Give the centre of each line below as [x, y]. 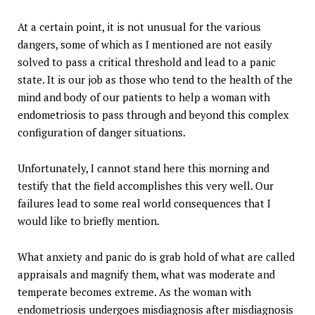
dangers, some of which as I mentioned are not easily [145, 45]
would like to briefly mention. [89, 221]
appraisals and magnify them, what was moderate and [146, 275]
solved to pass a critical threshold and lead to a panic [147, 62]
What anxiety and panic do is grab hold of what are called [156, 257]
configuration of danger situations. [102, 133]
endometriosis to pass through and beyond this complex [153, 115]
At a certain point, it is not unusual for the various [139, 27]
